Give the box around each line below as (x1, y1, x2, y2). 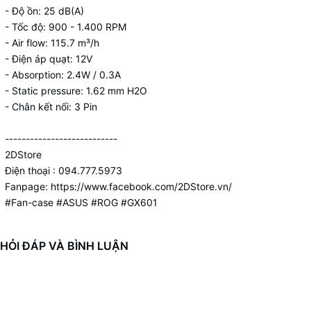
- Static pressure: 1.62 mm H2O (5, 85, 147, 96)
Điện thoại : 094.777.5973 (5, 165, 122, 176)
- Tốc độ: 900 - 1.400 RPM (5, 21, 126, 33)
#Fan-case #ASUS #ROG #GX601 (5, 196, 158, 208)
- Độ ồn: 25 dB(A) (5, 5, 84, 17)
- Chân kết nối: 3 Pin (5, 101, 97, 112)
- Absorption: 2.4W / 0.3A (5, 69, 121, 81)
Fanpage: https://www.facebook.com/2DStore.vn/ (5, 180, 232, 192)
